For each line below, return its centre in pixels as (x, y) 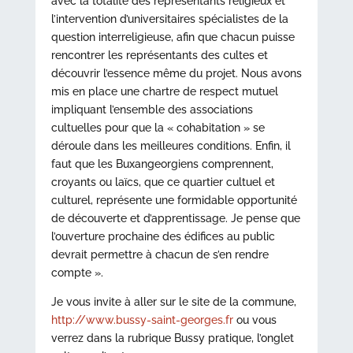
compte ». (77, 273)
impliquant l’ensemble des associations (152, 110)
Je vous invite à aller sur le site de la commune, (173, 302)
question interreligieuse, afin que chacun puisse (173, 37)
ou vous (255, 320)
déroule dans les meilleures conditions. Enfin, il (171, 146)
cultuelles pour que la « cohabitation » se (158, 128)
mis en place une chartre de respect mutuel (164, 91)
